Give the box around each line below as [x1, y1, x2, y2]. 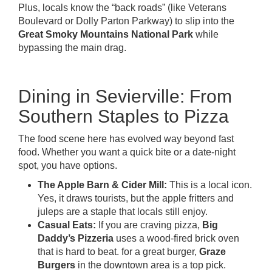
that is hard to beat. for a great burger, [38, 246, 199, 257]
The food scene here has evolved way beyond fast [18, 134, 234, 144]
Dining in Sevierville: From [18, 86, 232, 106]
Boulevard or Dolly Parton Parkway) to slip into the [18, 16, 234, 26]
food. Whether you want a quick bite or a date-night [18, 147, 236, 157]
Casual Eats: [38, 220, 96, 230]
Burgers [38, 260, 75, 270]
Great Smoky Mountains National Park [18, 29, 193, 39]
